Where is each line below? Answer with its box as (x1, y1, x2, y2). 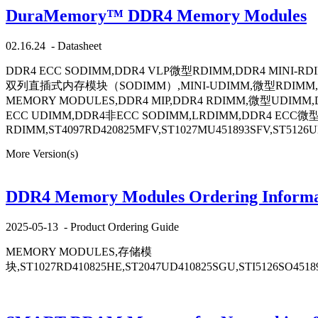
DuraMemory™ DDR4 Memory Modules (6, 6, 307, 26)
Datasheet (57, 40, 102, 53)
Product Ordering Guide (70, 220, 179, 233)
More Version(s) (6, 148, 78, 160)
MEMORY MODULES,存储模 (6, 245, 152, 258)
